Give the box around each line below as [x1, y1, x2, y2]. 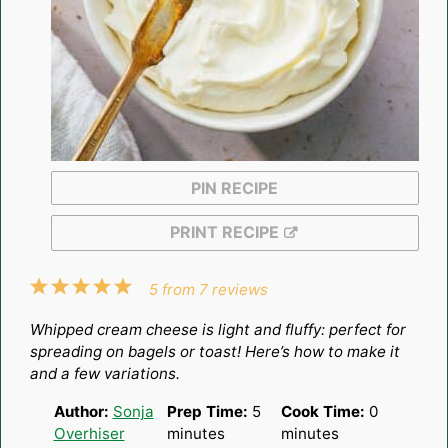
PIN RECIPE [191, 177, 278, 198]
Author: [53, 401, 109, 421]
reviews [208, 279, 269, 299]
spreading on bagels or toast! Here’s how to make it [29, 341, 400, 361]
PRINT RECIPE [169, 221, 279, 242]
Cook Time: [280, 401, 365, 421]
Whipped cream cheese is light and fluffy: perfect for [29, 319, 406, 339]
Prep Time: [167, 401, 248, 421]
